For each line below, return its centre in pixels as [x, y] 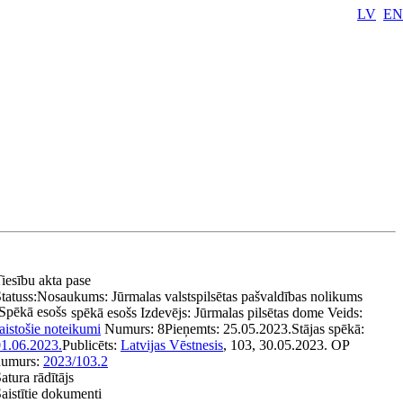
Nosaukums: [74, 296]
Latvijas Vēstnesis [172, 345]
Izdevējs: [167, 313]
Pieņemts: [194, 329]
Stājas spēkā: [328, 329]
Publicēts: [91, 345]
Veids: [345, 313]
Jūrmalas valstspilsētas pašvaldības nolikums [237, 296]
